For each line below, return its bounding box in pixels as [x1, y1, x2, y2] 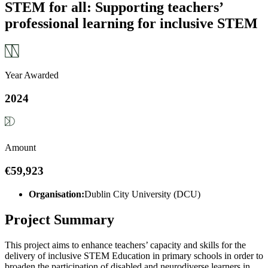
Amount [5, 142, 36, 153]
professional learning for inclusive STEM [5, 15, 258, 31]
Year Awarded [5, 69, 59, 80]
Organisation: [29, 188, 84, 199]
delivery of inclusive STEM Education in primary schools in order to [5, 250, 263, 261]
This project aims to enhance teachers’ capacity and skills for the [5, 239, 246, 250]
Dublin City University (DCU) [84, 188, 200, 199]
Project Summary [5, 211, 114, 227]
